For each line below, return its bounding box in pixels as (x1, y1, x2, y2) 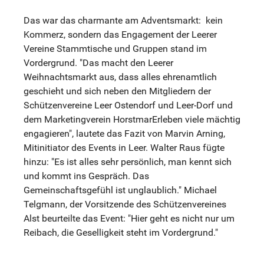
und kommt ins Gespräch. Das (24, 170, 149, 182)
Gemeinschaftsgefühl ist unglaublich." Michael (24, 184, 217, 196)
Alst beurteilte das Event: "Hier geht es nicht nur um (24, 213, 235, 225)
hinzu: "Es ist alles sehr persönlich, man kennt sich (24, 156, 232, 168)
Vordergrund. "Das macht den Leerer (24, 57, 173, 69)
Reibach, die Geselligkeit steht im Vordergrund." (24, 227, 218, 239)
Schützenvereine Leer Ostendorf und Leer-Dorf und (24, 100, 233, 111)
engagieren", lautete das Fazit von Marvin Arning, (24, 128, 225, 140)
